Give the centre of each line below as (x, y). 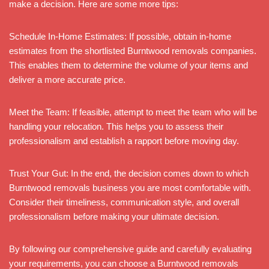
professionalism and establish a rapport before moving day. (124, 141)
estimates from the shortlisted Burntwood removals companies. (133, 50)
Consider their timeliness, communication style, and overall (124, 202)
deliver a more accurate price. (67, 79)
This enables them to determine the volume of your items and (128, 65)
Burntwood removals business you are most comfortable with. (130, 187)
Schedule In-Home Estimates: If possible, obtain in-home (120, 36)
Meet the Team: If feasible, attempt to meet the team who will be (133, 112)
